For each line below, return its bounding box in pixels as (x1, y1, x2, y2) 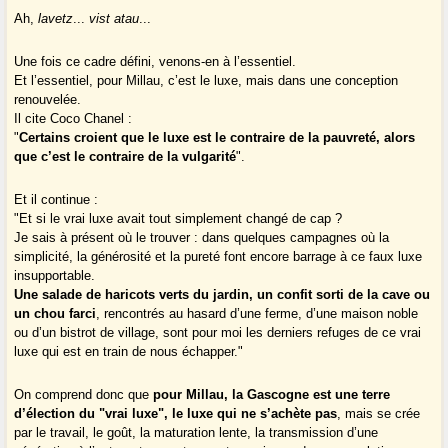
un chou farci (14, 306, 97, 322)
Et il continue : (14, 192, 99, 208)
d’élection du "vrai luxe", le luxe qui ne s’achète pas (14, 406, 338, 422)
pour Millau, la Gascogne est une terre (153, 387, 391, 403)
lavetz (38, 11, 74, 27)
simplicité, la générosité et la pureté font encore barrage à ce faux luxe (14, 249, 423, 265)
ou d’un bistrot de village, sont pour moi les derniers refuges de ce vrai (14, 325, 422, 341)
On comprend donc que (14, 387, 154, 403)
